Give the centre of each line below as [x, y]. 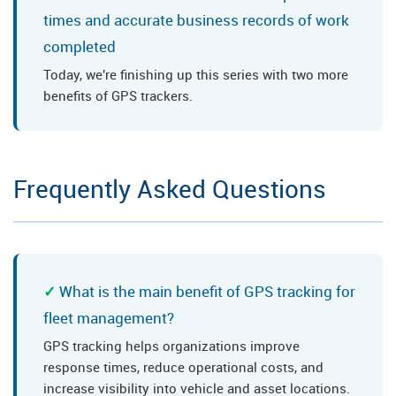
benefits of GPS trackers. [118, 96]
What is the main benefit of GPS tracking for [207, 292]
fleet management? [109, 318]
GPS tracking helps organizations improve [171, 346]
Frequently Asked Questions [170, 189]
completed [80, 47]
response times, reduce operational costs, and [183, 367]
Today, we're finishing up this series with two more [196, 75]
